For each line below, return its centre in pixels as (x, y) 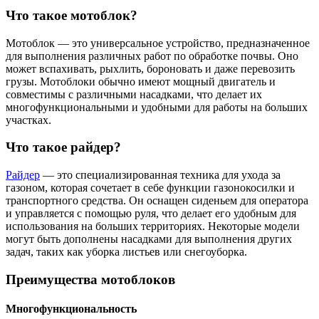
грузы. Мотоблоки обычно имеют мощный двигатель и (141, 81)
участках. (28, 120)
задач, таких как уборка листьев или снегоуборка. (126, 252)
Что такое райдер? (63, 147)
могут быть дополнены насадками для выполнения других (149, 239)
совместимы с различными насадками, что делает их (134, 94)
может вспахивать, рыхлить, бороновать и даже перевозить (150, 68)
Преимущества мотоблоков (90, 279)
